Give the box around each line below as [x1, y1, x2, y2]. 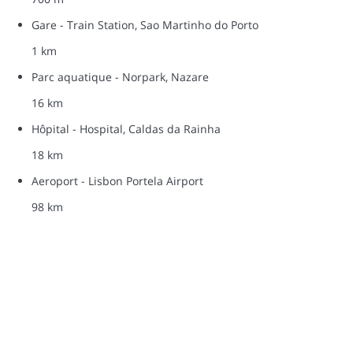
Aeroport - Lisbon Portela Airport [32, 173, 203, 189]
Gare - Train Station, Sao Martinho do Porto [32, 17, 258, 33]
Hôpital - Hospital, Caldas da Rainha [32, 121, 221, 137]
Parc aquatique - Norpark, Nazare [32, 69, 209, 85]
